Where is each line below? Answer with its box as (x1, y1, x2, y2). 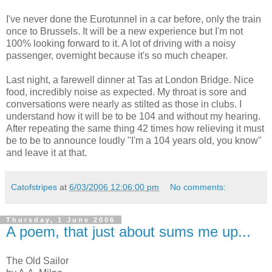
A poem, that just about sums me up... (6, 223, 251, 240)
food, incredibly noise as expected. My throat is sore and (6, 87, 246, 98)
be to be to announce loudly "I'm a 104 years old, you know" (6, 135, 262, 146)
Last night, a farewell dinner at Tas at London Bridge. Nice (6, 75, 254, 86)
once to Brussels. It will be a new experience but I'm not (6, 26, 243, 37)
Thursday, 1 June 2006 (6, 216, 115, 224)
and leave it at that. (6, 148, 87, 158)
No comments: (170, 182, 226, 192)
